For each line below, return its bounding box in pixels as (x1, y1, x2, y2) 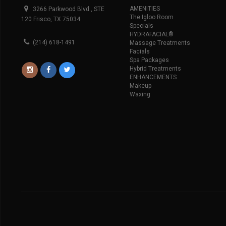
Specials (129, 22, 153, 29)
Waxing (129, 91, 150, 98)
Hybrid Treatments (129, 65, 181, 72)
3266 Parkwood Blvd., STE (31, 6, 105, 13)
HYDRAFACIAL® (129, 31, 174, 38)
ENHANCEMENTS (129, 74, 177, 81)
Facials (129, 48, 150, 55)
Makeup (129, 82, 151, 89)
